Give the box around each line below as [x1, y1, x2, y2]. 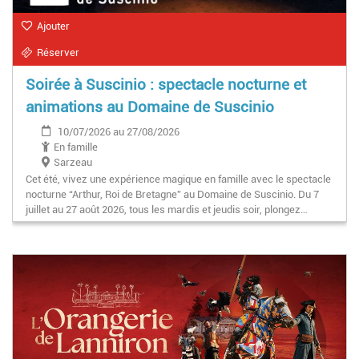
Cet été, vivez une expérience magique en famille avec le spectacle [26, 173, 331, 186]
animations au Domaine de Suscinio [26, 98, 274, 117]
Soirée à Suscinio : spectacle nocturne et [26, 75, 306, 95]
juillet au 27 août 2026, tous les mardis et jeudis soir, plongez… [26, 204, 308, 216]
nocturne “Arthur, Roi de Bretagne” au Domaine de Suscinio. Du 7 [26, 188, 319, 201]
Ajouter [37, 20, 70, 33]
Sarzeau [54, 156, 92, 169]
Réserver [37, 46, 79, 59]
